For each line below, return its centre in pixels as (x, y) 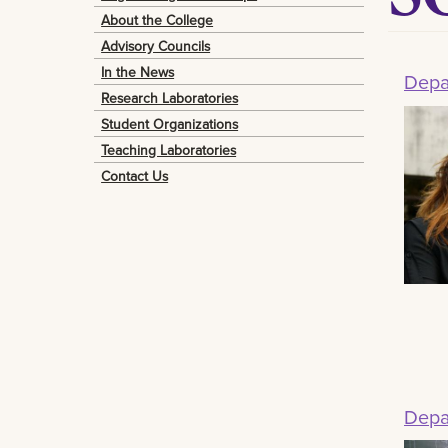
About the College (157, 19)
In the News (138, 71)
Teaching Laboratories (169, 149)
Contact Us (135, 175)
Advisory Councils (156, 45)
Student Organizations (170, 123)
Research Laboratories (170, 97)
